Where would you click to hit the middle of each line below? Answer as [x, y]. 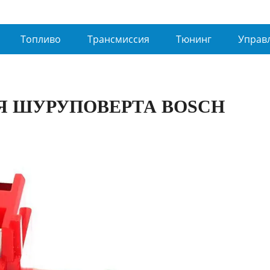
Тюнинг [194, 39]
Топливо [41, 39]
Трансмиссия [118, 39]
